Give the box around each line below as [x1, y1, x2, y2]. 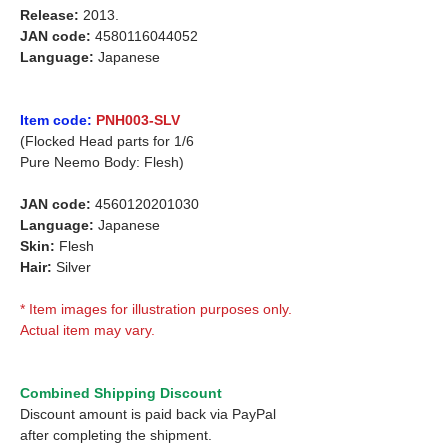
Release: [20, 6, 79, 23]
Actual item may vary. [20, 321, 155, 338]
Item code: [20, 111, 92, 128]
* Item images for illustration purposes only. [20, 300, 292, 317]
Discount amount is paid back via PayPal [20, 405, 276, 422]
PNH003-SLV [96, 111, 180, 128]
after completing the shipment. [20, 426, 212, 443]
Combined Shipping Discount [20, 384, 222, 401]
